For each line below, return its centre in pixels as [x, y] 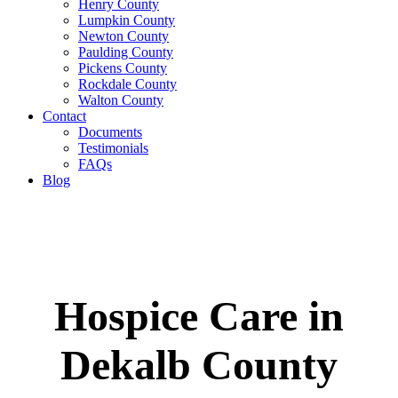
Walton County [121, 100]
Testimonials [113, 148]
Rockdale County [127, 84]
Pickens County [123, 68]
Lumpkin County [127, 20]
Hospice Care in [199, 315]
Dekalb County [199, 364]
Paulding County [126, 52]
